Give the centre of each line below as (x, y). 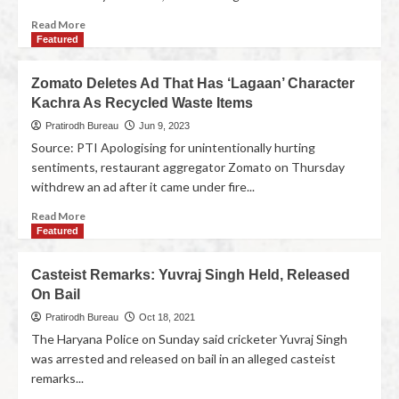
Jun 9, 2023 (164, 126)
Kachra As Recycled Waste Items (142, 103)
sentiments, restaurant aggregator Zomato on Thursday (188, 167)
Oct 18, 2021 (167, 317)
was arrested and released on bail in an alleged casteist (183, 358)
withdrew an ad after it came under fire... (143, 187)
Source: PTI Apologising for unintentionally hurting (173, 147)
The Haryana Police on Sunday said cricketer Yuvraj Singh (189, 339)
